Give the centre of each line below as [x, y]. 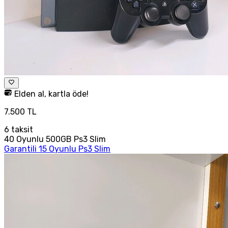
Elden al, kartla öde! [50, 94]
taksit [21, 130]
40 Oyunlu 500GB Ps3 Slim [55, 139]
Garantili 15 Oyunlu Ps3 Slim [57, 149]
